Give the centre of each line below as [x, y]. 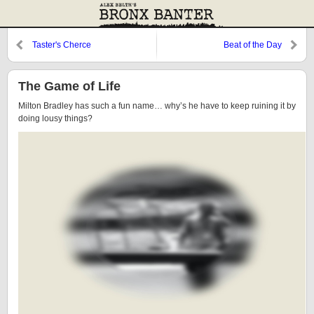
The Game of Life [69, 86]
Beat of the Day [253, 45]
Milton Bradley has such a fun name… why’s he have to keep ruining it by [157, 106]
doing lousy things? [55, 118]
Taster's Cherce [62, 45]
